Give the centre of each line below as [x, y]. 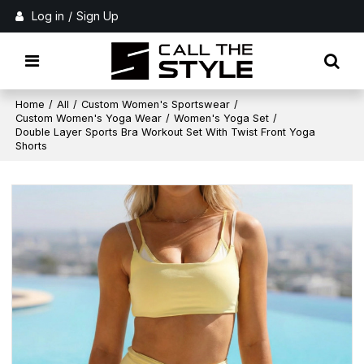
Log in [48, 16]
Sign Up [98, 16]
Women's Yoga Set [222, 118]
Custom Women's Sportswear [156, 104]
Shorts [32, 146]
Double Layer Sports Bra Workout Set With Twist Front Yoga [166, 132]
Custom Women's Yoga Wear [89, 118]
